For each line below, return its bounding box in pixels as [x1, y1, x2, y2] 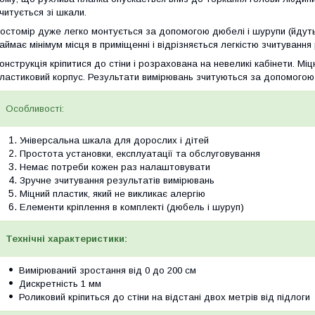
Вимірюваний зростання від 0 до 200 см [19, 265, 196, 276]
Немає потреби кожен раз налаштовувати [20, 162, 210, 173]
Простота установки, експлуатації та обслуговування [20, 148, 260, 160]
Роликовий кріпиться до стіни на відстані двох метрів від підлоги [19, 292, 310, 303]
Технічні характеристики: [6, 233, 127, 245]
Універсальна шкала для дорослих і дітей [20, 135, 209, 146]
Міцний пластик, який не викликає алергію [20, 188, 205, 200]
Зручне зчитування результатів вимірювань [20, 175, 214, 186]
